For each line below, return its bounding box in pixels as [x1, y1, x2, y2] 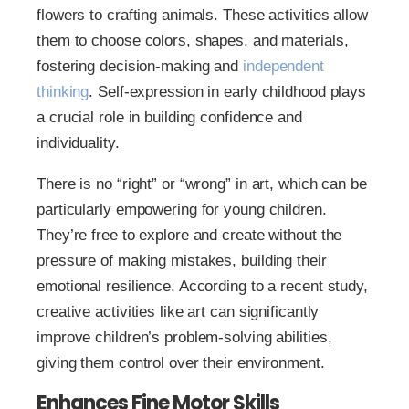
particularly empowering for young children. [37, 201, 327, 219]
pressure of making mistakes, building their [37, 252, 327, 270]
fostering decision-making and [37, 58, 243, 76]
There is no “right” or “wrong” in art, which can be [37, 175, 367, 194]
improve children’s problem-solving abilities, [37, 329, 332, 347]
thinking [37, 83, 89, 101]
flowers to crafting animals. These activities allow [37, 6, 368, 25]
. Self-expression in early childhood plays [89, 83, 367, 101]
